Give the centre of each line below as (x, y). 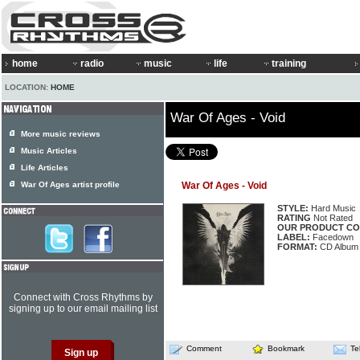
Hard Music (332, 208)
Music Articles (49, 151)
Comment (204, 348)
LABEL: (294, 237)
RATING (294, 218)
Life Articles (45, 168)
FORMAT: (297, 247)
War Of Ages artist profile (70, 184)
